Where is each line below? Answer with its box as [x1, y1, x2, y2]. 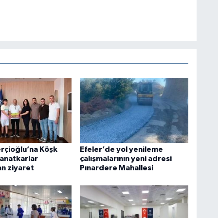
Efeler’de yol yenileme [79, 145, 163, 154]
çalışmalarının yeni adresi [79, 155, 172, 163]
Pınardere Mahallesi [79, 164, 153, 172]
